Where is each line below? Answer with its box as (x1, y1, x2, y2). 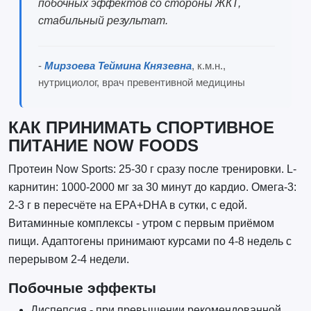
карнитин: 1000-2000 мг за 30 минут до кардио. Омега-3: (8, 180, 296, 193)
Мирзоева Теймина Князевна (44, 60, 192, 72)
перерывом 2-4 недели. (8, 253, 129, 265)
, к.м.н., (191, 60, 226, 72)
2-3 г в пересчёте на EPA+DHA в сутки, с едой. (8, 199, 247, 211)
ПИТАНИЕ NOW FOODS (8, 136, 199, 155)
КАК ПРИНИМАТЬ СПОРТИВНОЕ (8, 118, 274, 137)
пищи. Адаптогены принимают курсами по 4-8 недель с (8, 235, 292, 247)
